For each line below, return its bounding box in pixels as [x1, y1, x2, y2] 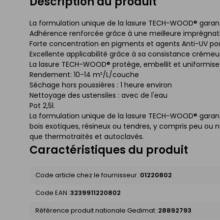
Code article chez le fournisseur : [35, 170, 140, 180]
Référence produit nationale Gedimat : [35, 206, 158, 216]
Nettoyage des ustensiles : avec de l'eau [29, 90, 167, 101]
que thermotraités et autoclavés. [29, 132, 144, 142]
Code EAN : [35, 188, 70, 198]
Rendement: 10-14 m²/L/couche [29, 70, 139, 80]
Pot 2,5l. [29, 101, 55, 111]
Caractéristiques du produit [29, 142, 188, 158]
